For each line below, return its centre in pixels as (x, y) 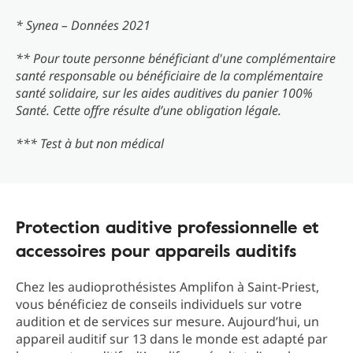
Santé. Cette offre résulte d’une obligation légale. (152, 110)
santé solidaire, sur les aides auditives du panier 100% (164, 93)
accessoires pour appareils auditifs (156, 250)
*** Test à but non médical (90, 143)
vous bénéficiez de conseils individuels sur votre (159, 304)
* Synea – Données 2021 (83, 25)
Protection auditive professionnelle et (167, 227)
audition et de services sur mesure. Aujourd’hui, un (167, 321)
